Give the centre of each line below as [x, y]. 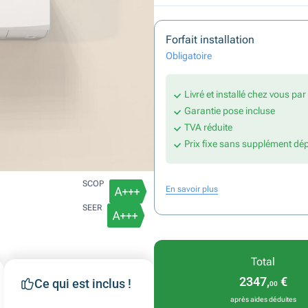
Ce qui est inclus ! [82, 284]
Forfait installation [210, 40]
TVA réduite [208, 127]
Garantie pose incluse [230, 111]
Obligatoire [189, 56]
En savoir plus [192, 189]
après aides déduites [263, 299]
